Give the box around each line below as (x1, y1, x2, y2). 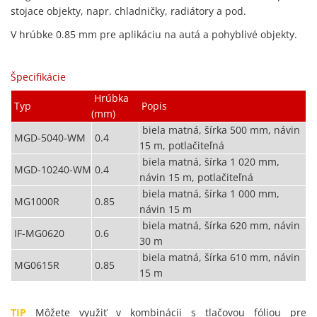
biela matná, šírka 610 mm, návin (139, 250, 300, 264)
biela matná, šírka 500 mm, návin (139, 123, 300, 137)
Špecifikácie (11, 70, 66, 83)
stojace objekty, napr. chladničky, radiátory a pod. (11, 4, 246, 18)
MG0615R (11, 258, 59, 272)
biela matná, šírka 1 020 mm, (139, 155, 279, 168)
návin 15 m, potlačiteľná (139, 171, 253, 184)
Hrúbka (91, 91, 129, 105)
